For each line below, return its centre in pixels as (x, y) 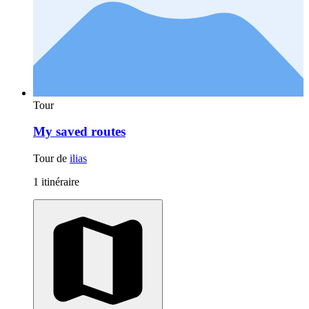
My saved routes (79, 132)
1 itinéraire (56, 182)
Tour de (51, 159)
